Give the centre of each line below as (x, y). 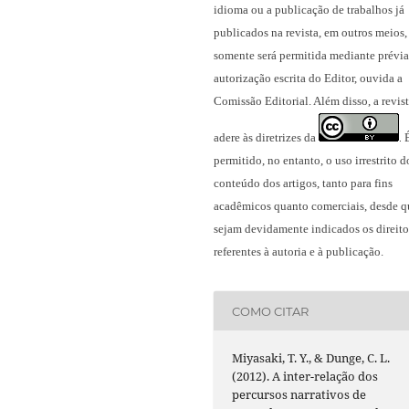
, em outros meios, (363, 33)
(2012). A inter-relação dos (305, 377)
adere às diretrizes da (266, 138)
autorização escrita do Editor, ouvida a (308, 79)
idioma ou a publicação (273, 10)
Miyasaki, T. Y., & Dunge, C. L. (311, 358)
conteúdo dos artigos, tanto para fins (303, 184)
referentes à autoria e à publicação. (299, 252)
